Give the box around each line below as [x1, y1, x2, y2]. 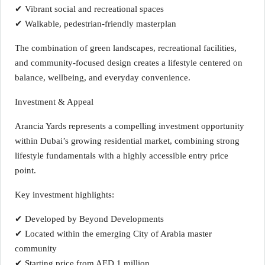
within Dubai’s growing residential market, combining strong [15, 136, 240, 146]
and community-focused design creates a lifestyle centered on [15, 58, 243, 67]
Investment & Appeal [15, 97, 93, 106]
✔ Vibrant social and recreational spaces [15, 4, 164, 14]
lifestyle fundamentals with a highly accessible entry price [15, 151, 228, 160]
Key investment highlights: [15, 190, 114, 199]
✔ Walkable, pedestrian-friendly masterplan [15, 19, 176, 28]
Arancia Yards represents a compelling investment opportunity [15, 121, 244, 131]
